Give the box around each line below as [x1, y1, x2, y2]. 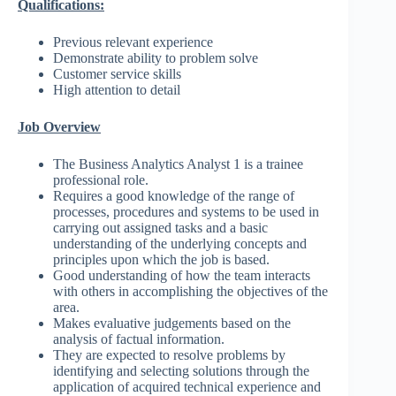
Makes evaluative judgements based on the [53, 316, 291, 331]
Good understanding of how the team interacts [53, 268, 310, 284]
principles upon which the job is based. [53, 252, 270, 268]
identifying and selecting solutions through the [53, 363, 309, 379]
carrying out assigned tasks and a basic [53, 220, 268, 236]
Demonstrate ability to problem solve [53, 50, 258, 66]
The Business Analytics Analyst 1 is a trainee [53, 156, 303, 172]
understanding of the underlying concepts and [53, 236, 307, 252]
